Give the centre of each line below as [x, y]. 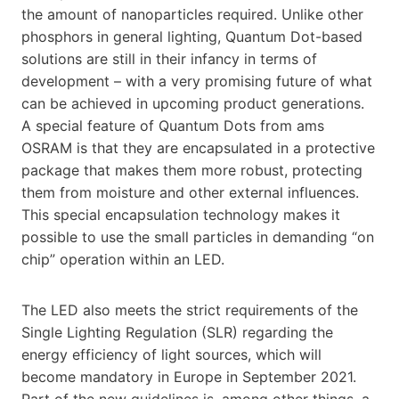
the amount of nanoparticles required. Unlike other [192, 14]
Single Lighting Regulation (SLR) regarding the [177, 332]
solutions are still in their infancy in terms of [169, 58]
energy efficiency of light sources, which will [171, 354]
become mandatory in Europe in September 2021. [189, 376]
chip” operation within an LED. [123, 259]
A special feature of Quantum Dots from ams [173, 125]
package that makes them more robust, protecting [192, 170]
